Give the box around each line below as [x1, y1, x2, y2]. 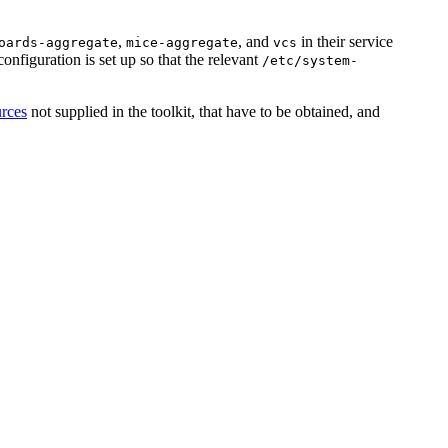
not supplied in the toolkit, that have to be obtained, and [27, 103, 380, 121]
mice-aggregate [126, 35, 238, 51]
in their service [297, 33, 393, 51]
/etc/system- [262, 53, 358, 69]
